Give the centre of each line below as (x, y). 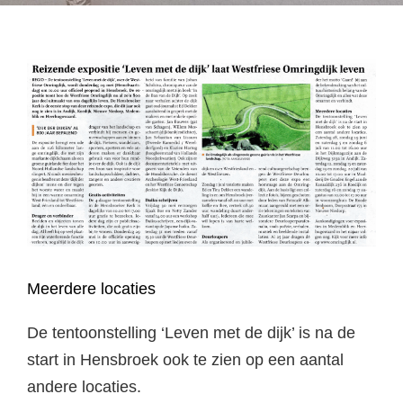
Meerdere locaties (91, 289)
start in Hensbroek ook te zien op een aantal (185, 359)
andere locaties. (84, 386)
